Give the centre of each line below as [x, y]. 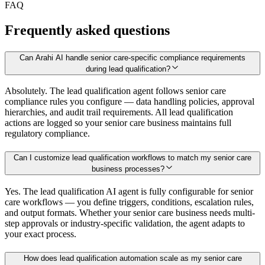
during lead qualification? [128, 69]
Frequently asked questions [87, 30]
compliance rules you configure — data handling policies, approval [130, 102]
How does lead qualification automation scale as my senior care [132, 258]
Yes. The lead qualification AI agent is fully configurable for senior [129, 191]
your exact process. [41, 234]
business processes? [128, 169]
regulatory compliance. [47, 134]
